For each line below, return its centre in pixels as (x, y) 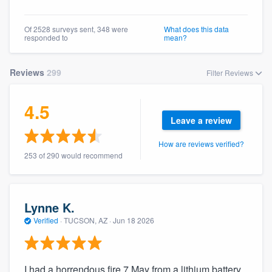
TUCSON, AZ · (87, 220)
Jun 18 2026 (134, 220)
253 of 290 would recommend (73, 155)
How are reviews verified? (201, 143)
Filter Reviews (231, 72)
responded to (46, 37)
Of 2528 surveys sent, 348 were (76, 29)
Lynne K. (49, 208)
